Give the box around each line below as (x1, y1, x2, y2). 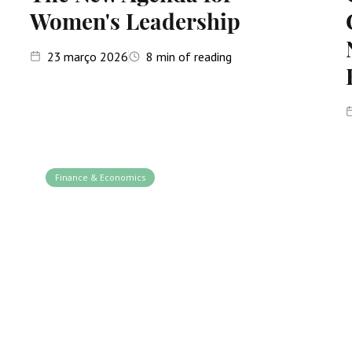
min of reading (152, 49, 232, 64)
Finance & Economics (54, 171, 145, 183)
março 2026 (63, 49, 128, 64)
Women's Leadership (29, 6, 240, 35)
